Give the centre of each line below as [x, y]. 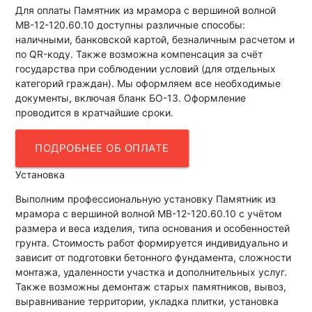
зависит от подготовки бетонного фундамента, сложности [154, 257]
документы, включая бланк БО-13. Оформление [131, 97]
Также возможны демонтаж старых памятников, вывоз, [151, 286]
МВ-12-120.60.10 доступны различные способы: [131, 24]
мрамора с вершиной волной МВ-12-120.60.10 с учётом [149, 213]
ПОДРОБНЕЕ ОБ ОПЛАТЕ [102, 148]
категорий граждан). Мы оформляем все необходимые [148, 83]
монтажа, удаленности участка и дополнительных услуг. [151, 272]
